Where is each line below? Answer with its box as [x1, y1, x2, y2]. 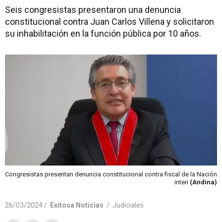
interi [174, 178, 190, 186]
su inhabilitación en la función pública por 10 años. [5, 28, 201, 39]
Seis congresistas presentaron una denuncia [5, 4, 181, 15]
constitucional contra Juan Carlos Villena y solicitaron [5, 16, 214, 27]
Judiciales [112, 201, 144, 209]
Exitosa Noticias [50, 201, 104, 209]
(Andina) [190, 178, 217, 186]
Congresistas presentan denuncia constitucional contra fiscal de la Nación [5, 170, 217, 178]
